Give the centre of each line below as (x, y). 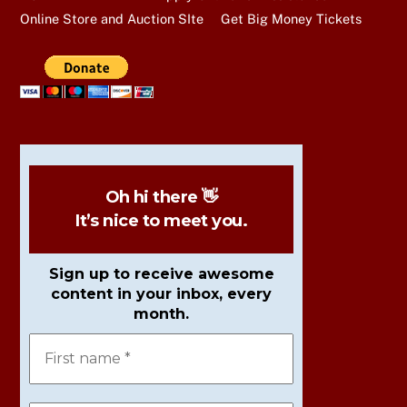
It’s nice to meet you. (162, 221)
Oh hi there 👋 (161, 198)
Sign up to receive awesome (161, 274)
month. (162, 314)
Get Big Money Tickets (291, 19)
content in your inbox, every (162, 294)
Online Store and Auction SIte (112, 19)
